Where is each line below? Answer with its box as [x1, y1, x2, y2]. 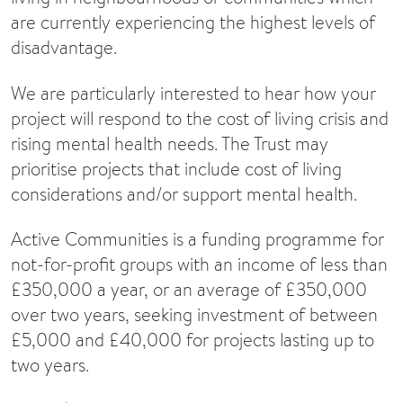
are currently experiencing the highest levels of [11, 10, 375, 35]
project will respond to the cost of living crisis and [11, 105, 389, 130]
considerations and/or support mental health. [11, 181, 357, 206]
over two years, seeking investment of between [11, 301, 378, 327]
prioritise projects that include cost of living [11, 156, 342, 181]
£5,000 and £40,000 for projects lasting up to [11, 327, 374, 352]
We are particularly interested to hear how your [11, 80, 376, 105]
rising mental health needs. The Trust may [11, 130, 328, 156]
